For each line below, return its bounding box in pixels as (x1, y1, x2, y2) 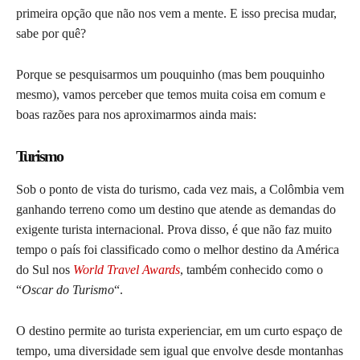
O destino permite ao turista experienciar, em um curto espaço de (16, 324, 342, 338)
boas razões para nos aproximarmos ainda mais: (16, 108, 256, 122)
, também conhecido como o (180, 263, 323, 277)
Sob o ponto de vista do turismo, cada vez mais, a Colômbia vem (16, 182, 344, 197)
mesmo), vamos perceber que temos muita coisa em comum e (16, 88, 325, 102)
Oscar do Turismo (22, 283, 114, 297)
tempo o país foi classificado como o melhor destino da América (16, 243, 339, 257)
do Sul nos (16, 263, 73, 277)
